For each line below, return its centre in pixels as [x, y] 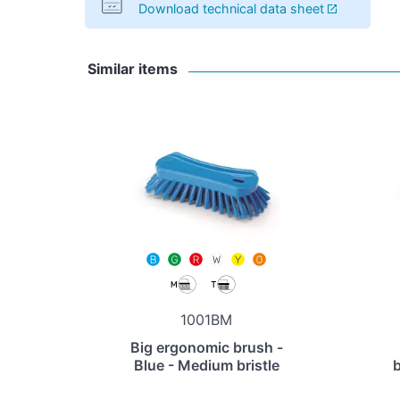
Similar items [133, 68]
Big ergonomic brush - [206, 348]
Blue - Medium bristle [206, 366]
